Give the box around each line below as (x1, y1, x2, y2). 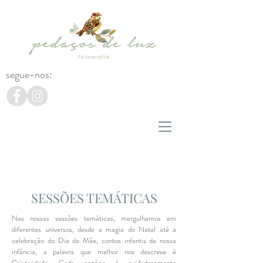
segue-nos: (6, 67, 52, 82)
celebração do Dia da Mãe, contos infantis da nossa (12, 235, 176, 246)
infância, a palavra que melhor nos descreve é (12, 246, 176, 257)
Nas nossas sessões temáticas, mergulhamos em (12, 213, 176, 224)
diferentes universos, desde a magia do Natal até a (12, 224, 176, 235)
